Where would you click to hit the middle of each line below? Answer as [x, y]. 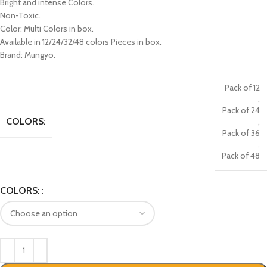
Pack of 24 [241, 111]
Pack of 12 [242, 88]
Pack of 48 [241, 156]
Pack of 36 [241, 133]
